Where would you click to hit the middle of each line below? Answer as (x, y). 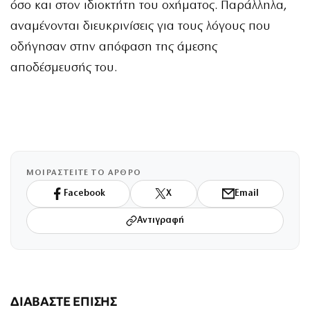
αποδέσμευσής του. (64, 68)
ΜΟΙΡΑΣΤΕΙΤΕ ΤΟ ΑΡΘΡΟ (84, 173)
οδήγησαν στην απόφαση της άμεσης (114, 47)
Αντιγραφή (161, 221)
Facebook (85, 194)
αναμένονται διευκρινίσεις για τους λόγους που (140, 26)
